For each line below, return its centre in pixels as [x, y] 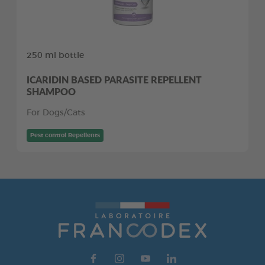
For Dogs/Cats [56, 113]
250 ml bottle [55, 55]
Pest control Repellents [65, 135]
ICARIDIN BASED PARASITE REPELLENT [114, 79]
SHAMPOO [51, 91]
